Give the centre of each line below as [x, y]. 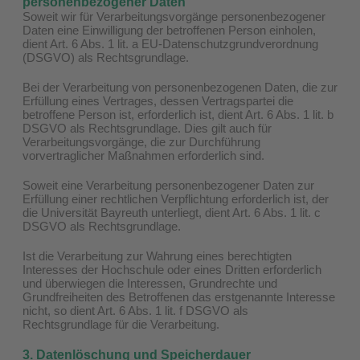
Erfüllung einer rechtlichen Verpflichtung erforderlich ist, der [176, 198]
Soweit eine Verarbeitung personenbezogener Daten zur [168, 185]
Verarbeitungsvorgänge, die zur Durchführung [141, 141]
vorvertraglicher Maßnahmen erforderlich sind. [143, 155]
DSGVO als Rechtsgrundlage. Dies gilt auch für [147, 128]
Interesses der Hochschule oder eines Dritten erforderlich [172, 269]
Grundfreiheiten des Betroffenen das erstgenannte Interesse [179, 297]
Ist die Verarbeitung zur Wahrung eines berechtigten [157, 256]
